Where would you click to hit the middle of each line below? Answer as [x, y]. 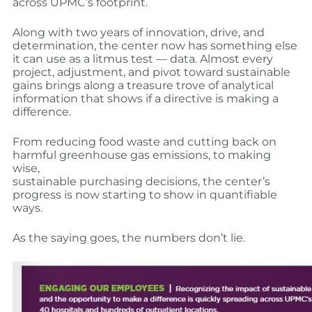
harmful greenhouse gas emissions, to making [141, 155]
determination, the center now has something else [155, 46]
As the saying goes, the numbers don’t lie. [128, 238]
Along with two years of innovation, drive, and [138, 33]
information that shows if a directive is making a [145, 99]
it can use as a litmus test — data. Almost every [142, 59]
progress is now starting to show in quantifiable [145, 195]
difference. [41, 112]
